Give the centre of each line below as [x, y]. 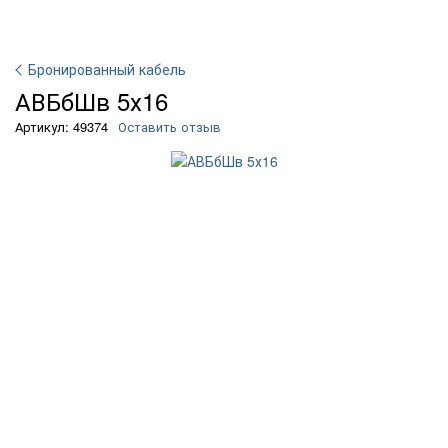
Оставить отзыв [169, 126]
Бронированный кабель [107, 69]
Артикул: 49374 [61, 126]
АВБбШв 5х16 [91, 100]
